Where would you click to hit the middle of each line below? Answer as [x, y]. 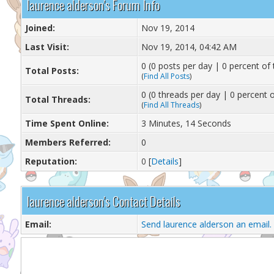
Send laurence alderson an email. [206, 224]
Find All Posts [166, 76]
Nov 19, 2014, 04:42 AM [189, 47]
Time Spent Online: [67, 123]
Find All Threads [171, 105]
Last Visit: [47, 47]
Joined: [40, 28]
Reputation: [51, 161]
